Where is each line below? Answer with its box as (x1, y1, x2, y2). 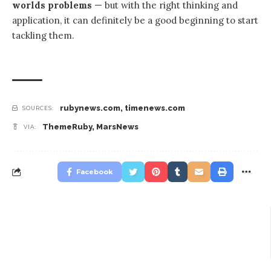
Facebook (76, 168, 113, 177)
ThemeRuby (42, 122, 92, 132)
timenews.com (125, 103, 185, 113)
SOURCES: (22, 105, 54, 112)
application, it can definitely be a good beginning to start (12, 15, 258, 27)
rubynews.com (60, 103, 120, 113)
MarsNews (96, 122, 139, 132)
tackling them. (12, 30, 74, 42)
